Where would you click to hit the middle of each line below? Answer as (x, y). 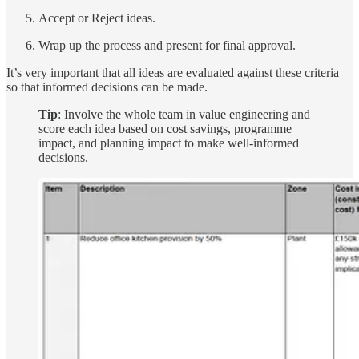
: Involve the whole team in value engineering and (184, 114)
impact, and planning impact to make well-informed (169, 143)
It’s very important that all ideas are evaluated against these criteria (173, 72)
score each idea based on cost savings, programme (165, 128)
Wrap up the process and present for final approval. (167, 45)
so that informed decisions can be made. (107, 87)
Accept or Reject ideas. (97, 18)
